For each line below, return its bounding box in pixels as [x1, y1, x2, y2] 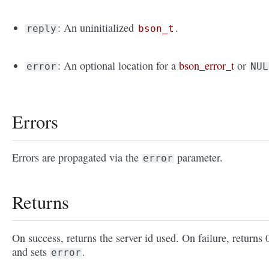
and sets [12, 244, 50, 259]
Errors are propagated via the [12, 150, 142, 165]
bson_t [138, 23, 175, 35]
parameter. [174, 150, 223, 165]
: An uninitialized [58, 20, 138, 35]
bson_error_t [179, 58, 235, 73]
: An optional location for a [58, 58, 180, 73]
